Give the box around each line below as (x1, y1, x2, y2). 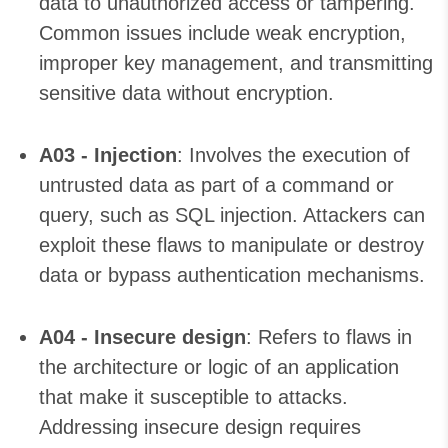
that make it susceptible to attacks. (39, 386, 348, 409)
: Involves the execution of (177, 144, 410, 167)
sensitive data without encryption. (39, 82, 334, 105)
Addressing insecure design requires (39, 416, 361, 439)
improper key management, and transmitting (39, 52, 433, 75)
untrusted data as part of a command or (39, 174, 394, 197)
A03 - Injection (39, 144, 177, 167)
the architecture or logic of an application (39, 356, 399, 379)
